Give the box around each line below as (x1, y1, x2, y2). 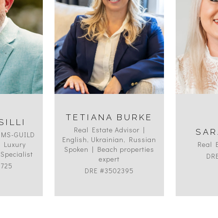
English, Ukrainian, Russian (62, 135, 156, 145)
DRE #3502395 (85, 166, 134, 176)
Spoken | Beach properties (64, 145, 154, 154)
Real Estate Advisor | (73, 125, 145, 135)
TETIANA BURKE (66, 112, 153, 123)
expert (99, 154, 120, 164)
